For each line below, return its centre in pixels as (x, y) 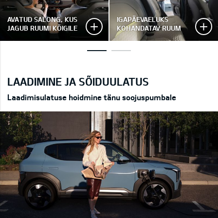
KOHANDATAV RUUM (149, 28)
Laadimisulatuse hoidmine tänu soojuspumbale (92, 97)
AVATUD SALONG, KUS (42, 19)
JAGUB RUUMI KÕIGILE (42, 28)
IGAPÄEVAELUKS (143, 19)
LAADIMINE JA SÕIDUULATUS (78, 82)
